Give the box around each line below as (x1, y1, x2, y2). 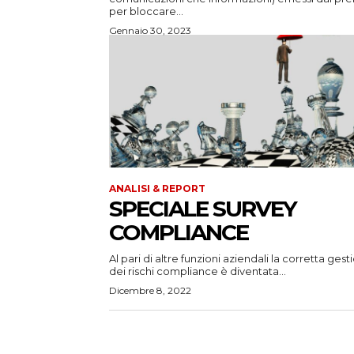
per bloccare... (109, 5, 183, 18)
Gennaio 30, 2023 (109, 24, 191, 37)
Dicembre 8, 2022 (109, 284, 191, 297)
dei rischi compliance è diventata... (109, 265, 286, 278)
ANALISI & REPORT (109, 183, 205, 195)
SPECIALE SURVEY (109, 195, 296, 223)
